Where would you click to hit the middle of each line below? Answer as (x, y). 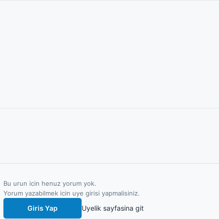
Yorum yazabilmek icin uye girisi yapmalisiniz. (71, 193)
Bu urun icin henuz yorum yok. (50, 183)
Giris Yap (42, 208)
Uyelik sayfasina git (112, 208)
